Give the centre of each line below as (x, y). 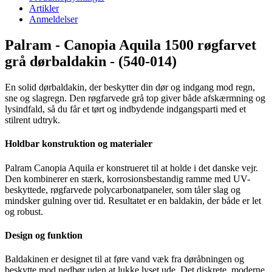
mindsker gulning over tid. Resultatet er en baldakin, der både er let (133, 200)
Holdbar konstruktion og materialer (79, 144)
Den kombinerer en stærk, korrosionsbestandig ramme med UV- (127, 178)
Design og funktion (44, 235)
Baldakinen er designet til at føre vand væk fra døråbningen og (124, 259)
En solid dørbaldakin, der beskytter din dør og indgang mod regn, (130, 87)
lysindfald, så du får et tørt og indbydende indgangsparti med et (125, 109)
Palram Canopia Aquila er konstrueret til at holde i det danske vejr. (131, 168)
